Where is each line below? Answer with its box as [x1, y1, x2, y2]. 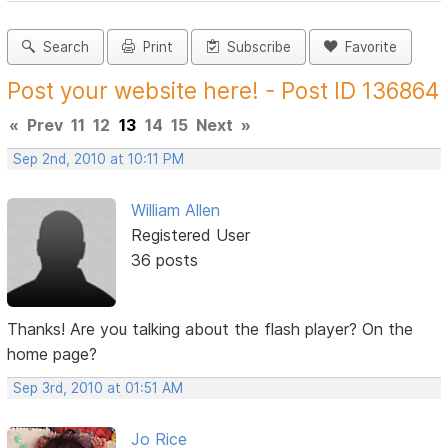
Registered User [130, 225, 250, 246]
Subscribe [219, 39, 292, 56]
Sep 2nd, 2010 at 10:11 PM [13, 151, 185, 168]
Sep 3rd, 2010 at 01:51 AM [13, 379, 184, 396]
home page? [7, 343, 98, 364]
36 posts [130, 250, 198, 271]
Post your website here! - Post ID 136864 [7, 77, 440, 105]
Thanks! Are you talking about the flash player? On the [7, 318, 414, 339]
